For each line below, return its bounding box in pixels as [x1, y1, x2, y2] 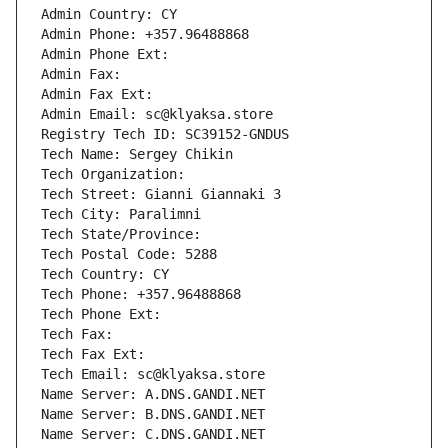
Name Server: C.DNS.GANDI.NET [41, 426, 265, 443]
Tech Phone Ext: [41, 306, 161, 323]
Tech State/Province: [41, 226, 209, 243]
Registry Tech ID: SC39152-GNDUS [41, 126, 289, 143]
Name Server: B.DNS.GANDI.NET [41, 406, 265, 423]
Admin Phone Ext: [41, 46, 169, 63]
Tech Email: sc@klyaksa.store [41, 366, 265, 383]
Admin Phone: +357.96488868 [41, 26, 249, 43]
